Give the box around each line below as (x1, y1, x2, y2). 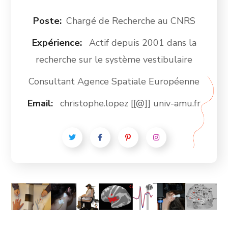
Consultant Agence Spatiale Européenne (28, 75, 199, 88)
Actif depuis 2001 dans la (89, 36, 196, 49)
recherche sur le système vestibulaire (36, 53, 192, 66)
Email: (27, 97, 55, 109)
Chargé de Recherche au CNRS (66, 14, 195, 27)
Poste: (33, 14, 62, 27)
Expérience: (32, 36, 84, 49)
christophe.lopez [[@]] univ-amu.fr (60, 97, 201, 109)
